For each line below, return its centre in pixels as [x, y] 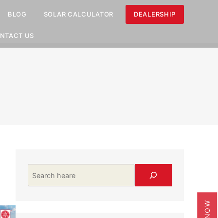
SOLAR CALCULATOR [78, 14]
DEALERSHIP [155, 14]
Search [40, 169]
